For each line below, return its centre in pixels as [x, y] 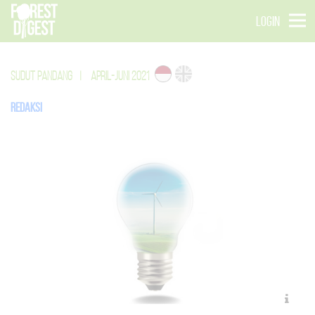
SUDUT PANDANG [41, 76]
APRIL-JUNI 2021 [120, 76]
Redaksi [26, 108]
